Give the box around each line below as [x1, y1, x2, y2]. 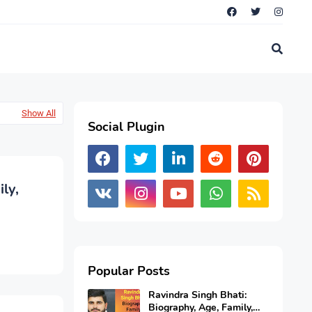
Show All [22, 108, 56, 119]
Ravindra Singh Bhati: [148, 288, 247, 302]
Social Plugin [88, 118, 165, 136]
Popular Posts [88, 263, 170, 280]
